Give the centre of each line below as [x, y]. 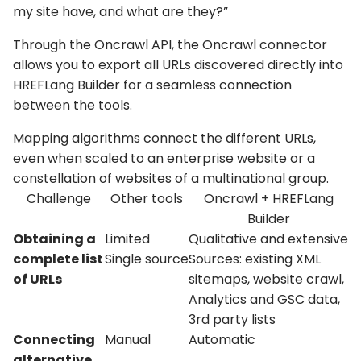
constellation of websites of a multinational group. [171, 179]
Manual [128, 340]
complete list [58, 259]
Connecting [54, 340]
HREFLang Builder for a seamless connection [152, 85]
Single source [147, 259]
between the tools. [73, 106]
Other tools [147, 199]
